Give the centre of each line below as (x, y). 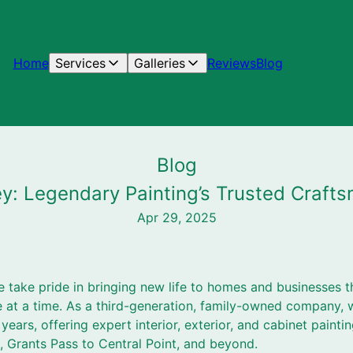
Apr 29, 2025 (176, 217)
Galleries (159, 63)
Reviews (231, 63)
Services (80, 63)
